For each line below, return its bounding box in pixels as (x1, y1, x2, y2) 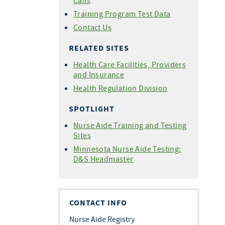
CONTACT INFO (69, 197, 127, 208)
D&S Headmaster (73, 154, 134, 164)
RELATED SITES (69, 43, 129, 53)
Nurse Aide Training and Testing (73, 120, 187, 130)
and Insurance (73, 69, 125, 79)
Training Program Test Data (73, 9, 171, 19)
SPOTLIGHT (69, 103, 115, 114)
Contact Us (73, 22, 111, 32)
